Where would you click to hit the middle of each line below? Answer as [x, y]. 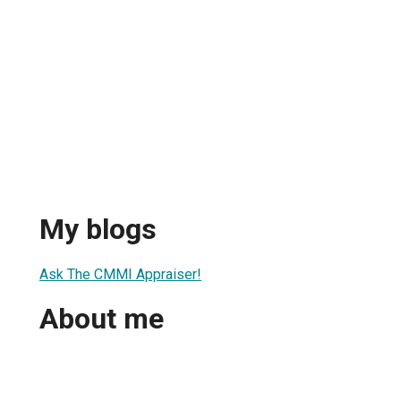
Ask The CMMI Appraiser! [120, 274]
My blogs [98, 230]
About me [102, 319]
